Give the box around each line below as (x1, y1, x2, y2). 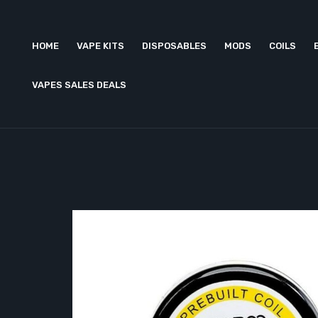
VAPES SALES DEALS (32, 79, 126, 90)
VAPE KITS (77, 40, 124, 51)
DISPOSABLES (142, 40, 207, 51)
